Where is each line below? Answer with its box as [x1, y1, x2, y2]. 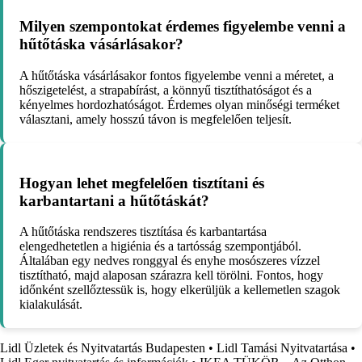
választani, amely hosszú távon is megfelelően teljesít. [19, 112, 292, 126]
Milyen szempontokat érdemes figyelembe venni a [19, 18, 346, 36]
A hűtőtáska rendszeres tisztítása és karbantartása [19, 225, 267, 239]
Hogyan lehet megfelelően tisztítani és [19, 174, 264, 192]
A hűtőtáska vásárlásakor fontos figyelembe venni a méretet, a [19, 68, 334, 82]
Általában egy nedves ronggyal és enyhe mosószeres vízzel [19, 254, 320, 268]
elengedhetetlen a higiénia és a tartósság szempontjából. [19, 239, 301, 254]
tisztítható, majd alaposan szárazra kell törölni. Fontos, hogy [19, 268, 323, 283]
